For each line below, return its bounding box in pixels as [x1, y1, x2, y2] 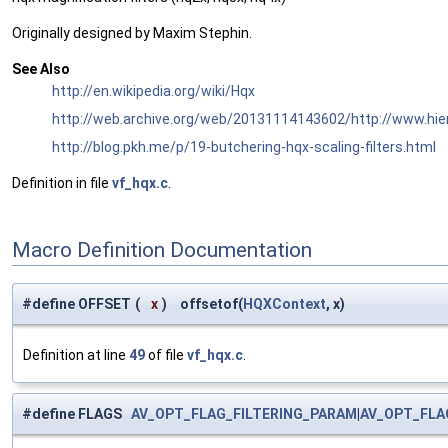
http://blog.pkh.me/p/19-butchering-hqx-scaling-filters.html [52, 139, 436, 156]
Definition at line [23, 347, 129, 364]
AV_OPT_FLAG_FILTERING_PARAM [131, 406, 357, 423]
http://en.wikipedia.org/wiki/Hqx [52, 83, 255, 100]
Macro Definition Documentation [12, 237, 312, 262]
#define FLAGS [22, 406, 131, 423]
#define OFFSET [22, 296, 131, 313]
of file [145, 347, 187, 364]
